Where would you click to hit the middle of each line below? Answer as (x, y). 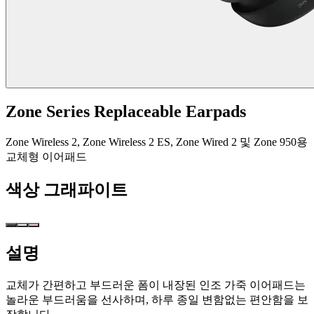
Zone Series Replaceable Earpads (126, 112)
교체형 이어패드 (46, 156)
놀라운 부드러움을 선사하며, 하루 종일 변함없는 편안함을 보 (157, 299)
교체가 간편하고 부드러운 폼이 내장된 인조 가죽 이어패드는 (156, 285)
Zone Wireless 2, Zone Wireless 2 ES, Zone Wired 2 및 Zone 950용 (157, 142)
